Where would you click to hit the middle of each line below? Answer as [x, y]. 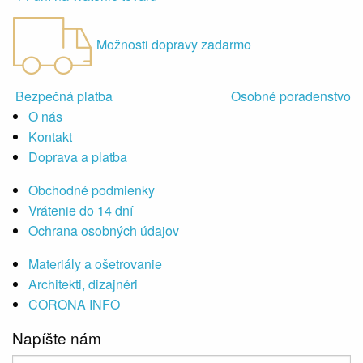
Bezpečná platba [64, 96]
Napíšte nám [57, 338]
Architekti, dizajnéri [83, 284]
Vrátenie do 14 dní [81, 211]
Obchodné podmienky [92, 190]
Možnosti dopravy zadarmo [174, 45]
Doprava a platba [78, 157]
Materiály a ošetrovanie [95, 264]
